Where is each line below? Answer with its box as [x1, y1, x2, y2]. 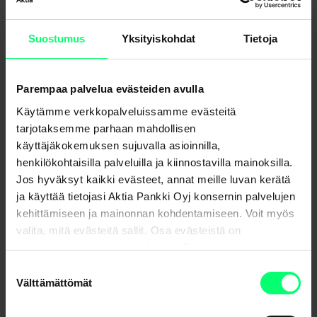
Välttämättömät [16, 277, 93, 289]
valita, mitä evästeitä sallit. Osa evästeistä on [16, 224, 241, 236]
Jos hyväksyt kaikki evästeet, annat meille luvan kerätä [16, 173, 291, 185]
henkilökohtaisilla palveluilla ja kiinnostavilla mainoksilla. [16, 156, 293, 168]
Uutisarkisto [120, 258, 184, 274]
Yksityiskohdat [121, 33, 196, 45]
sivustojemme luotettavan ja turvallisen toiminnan [16, 241, 260, 253]
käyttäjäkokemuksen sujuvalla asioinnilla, [16, 139, 221, 151]
